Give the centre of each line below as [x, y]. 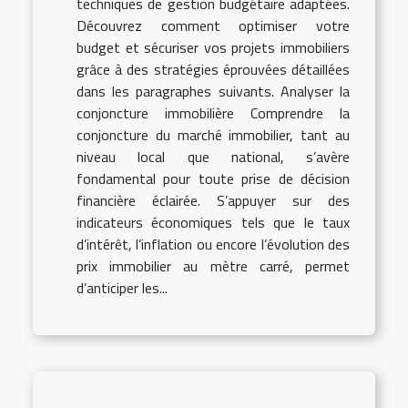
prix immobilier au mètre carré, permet [213, 266]
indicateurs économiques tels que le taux [213, 223]
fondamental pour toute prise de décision [213, 179]
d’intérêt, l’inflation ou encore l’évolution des [213, 245]
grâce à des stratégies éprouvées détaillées [213, 70]
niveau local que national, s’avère [213, 157]
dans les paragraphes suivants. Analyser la [213, 92]
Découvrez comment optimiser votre [213, 26]
